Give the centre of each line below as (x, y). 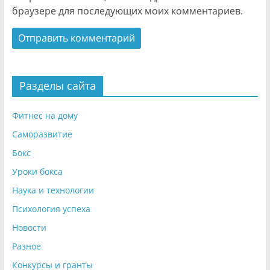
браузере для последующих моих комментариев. (127, 11)
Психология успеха (51, 209)
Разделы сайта (57, 85)
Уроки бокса (37, 171)
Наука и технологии (53, 190)
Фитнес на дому (45, 115)
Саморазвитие (42, 134)
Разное (26, 246)
